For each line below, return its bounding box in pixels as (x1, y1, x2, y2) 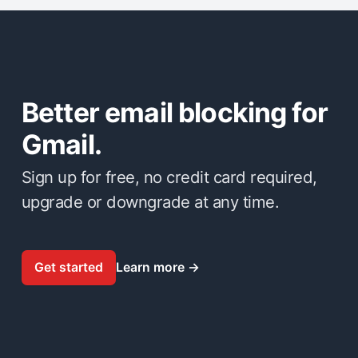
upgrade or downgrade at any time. (22, 191, 280, 212)
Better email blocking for (22, 96, 328, 129)
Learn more (115, 260, 188, 276)
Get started (34, 259, 103, 275)
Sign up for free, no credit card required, (22, 166, 317, 187)
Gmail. (22, 128, 101, 161)
